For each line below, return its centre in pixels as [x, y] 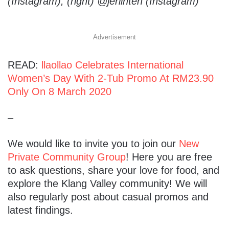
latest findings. [40, 210]
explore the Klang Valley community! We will [107, 184]
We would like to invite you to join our [93, 144]
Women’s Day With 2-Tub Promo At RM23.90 [111, 78]
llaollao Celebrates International [112, 65]
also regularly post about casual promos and [108, 197]
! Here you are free [169, 157]
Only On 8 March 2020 [60, 92]
